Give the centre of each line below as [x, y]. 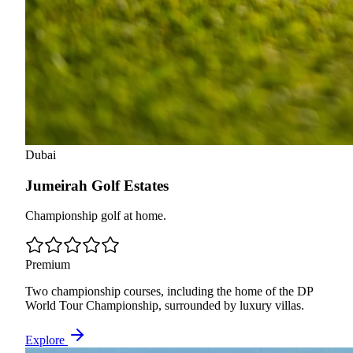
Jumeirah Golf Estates [97, 185]
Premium [48, 265]
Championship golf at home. [96, 216]
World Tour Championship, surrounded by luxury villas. [165, 306]
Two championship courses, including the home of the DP [169, 292]
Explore [46, 340]
